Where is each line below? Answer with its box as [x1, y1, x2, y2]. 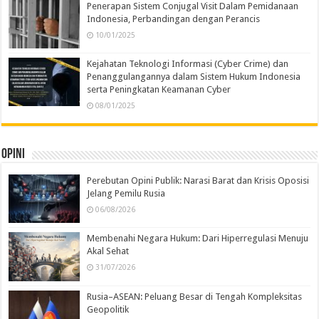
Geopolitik [87, 303, 130, 315]
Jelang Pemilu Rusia [87, 188, 166, 199]
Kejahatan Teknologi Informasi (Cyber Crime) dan [87, 58, 289, 70]
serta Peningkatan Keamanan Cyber [87, 84, 231, 95]
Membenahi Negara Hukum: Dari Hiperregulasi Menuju [87, 233, 309, 244]
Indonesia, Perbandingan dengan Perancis [87, 14, 261, 25]
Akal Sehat [87, 246, 130, 257]
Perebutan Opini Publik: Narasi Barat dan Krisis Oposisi [87, 175, 310, 187]
